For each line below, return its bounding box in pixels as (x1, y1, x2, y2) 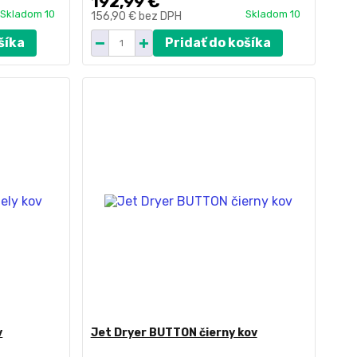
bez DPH (138, 10, 182, 23)
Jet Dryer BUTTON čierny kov (90, 326, 257, 339)
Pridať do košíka (164, 35, 271, 50)
